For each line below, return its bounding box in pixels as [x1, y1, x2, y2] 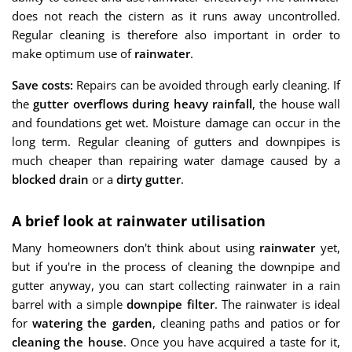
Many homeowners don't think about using [12, 240, 260, 255]
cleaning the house [12, 334, 123, 350]
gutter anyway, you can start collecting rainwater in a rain [12, 277, 340, 293]
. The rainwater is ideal [214, 296, 341, 312]
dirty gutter [116, 171, 181, 187]
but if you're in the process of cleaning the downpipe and [12, 258, 340, 274]
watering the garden [32, 315, 152, 331]
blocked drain [12, 171, 89, 187]
